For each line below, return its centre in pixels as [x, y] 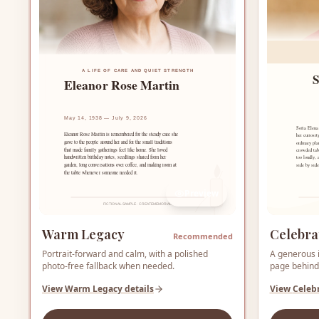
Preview [201, 193]
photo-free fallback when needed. [108, 266]
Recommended [203, 236]
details [138, 289]
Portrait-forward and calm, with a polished [125, 253]
